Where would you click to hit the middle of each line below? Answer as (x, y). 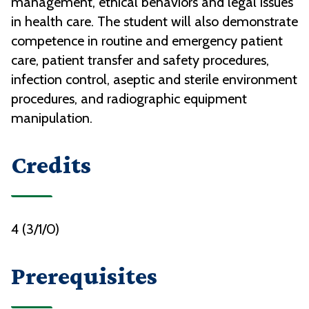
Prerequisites (84, 276)
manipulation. (52, 118)
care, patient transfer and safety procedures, (140, 60)
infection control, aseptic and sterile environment (154, 80)
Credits (51, 165)
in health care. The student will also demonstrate (154, 22)
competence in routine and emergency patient (147, 41)
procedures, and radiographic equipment (129, 99)
